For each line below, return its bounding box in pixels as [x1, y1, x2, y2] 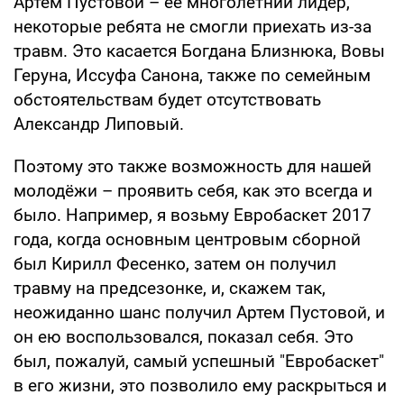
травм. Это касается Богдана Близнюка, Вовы [14, 41, 385, 62]
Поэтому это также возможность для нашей [14, 156, 372, 178]
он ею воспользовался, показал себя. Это [14, 326, 353, 348]
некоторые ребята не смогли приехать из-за [14, 16, 372, 38]
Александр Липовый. [14, 114, 184, 135]
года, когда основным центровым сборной [14, 229, 361, 251]
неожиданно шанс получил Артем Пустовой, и [14, 302, 385, 324]
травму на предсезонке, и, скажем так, [14, 278, 326, 299]
